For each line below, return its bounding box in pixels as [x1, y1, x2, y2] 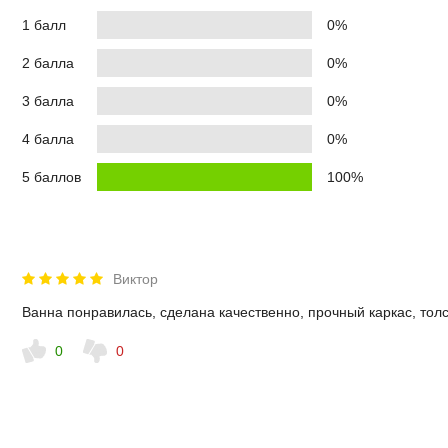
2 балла [22, 54, 74, 71]
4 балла [22, 130, 74, 147]
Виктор [113, 270, 158, 287]
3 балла [22, 92, 74, 109]
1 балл [22, 16, 66, 33]
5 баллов [22, 168, 81, 185]
